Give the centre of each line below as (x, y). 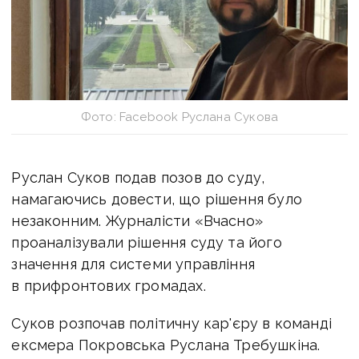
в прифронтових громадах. (109, 285)
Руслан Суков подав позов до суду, (138, 177)
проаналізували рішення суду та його (147, 242)
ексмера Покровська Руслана (123, 345)
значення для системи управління (133, 264)
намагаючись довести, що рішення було (157, 199)
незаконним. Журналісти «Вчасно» (137, 220)
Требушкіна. (277, 345)
